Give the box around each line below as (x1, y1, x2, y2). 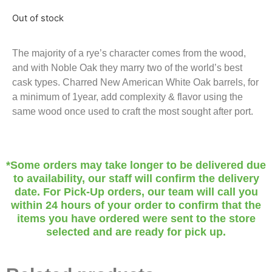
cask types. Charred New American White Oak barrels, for (12, 77, 259, 88)
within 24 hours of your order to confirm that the (11, 199, 261, 211)
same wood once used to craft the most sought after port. (12, 106, 253, 117)
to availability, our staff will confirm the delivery (13, 172, 259, 185)
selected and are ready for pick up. (46, 225, 226, 238)
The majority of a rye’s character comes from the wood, (12, 48, 246, 59)
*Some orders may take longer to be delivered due (6, 158, 266, 171)
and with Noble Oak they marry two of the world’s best (12, 63, 242, 73)
